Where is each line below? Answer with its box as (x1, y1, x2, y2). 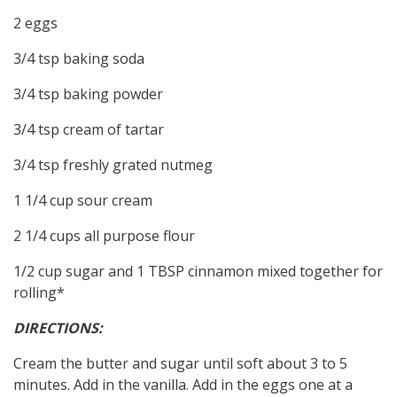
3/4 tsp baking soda (13, 48, 144, 68)
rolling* (13, 282, 65, 302)
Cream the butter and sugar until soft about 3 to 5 (13, 353, 347, 373)
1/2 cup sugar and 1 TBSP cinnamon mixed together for (13, 261, 383, 281)
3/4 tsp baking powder (13, 83, 163, 104)
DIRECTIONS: (13, 317, 103, 338)
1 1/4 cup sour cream (13, 190, 152, 210)
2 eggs (13, 12, 58, 33)
